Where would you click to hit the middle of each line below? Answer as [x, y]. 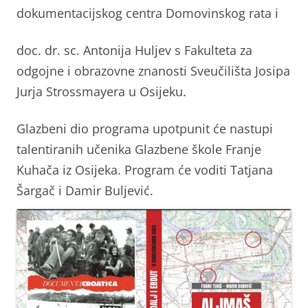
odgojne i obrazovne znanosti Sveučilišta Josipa [153, 71]
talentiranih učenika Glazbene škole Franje [139, 149]
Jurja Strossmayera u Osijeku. [101, 91]
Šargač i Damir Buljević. [85, 190]
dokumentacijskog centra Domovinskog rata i [147, 13]
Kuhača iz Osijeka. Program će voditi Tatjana [145, 170]
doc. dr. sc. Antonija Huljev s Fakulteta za [134, 50]
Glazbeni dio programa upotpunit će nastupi [145, 129]
